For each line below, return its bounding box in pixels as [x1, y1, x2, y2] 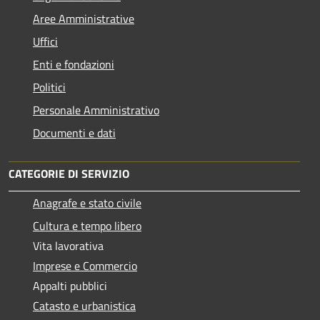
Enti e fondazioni [33, 55, 114, 73]
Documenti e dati [33, 124, 116, 141]
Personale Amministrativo [33, 101, 159, 119]
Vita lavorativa [33, 236, 104, 254]
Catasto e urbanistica [33, 296, 136, 314]
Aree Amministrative [33, 9, 134, 27]
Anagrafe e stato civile [33, 194, 141, 211]
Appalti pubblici [33, 276, 107, 294]
